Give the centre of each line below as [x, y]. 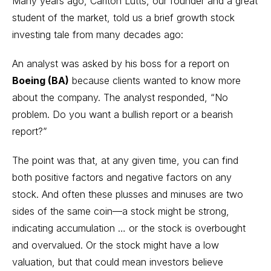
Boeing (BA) [41, 80]
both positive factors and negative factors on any [122, 177]
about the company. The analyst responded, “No [120, 97]
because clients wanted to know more [155, 80]
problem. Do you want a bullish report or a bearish [122, 114]
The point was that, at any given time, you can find [125, 160]
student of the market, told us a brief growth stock [123, 18]
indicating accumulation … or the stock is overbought [129, 228]
